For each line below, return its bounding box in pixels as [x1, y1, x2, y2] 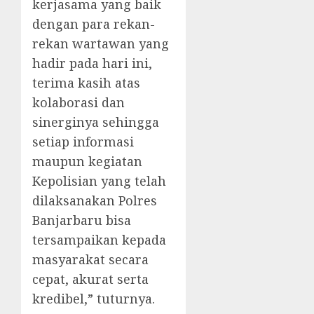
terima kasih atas [32, 74, 140, 91]
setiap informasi [32, 133, 134, 150]
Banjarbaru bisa [32, 212, 131, 228]
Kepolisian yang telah [32, 172, 166, 189]
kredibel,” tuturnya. [32, 290, 155, 307]
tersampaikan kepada [32, 231, 166, 248]
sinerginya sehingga [32, 114, 159, 130]
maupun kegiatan [32, 153, 142, 170]
